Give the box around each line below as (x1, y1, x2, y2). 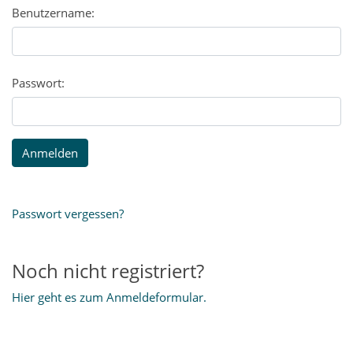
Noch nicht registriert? (12, 258, 204, 284)
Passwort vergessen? (12, 206, 124, 222)
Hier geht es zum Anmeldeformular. (12, 289, 206, 306)
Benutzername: (12, 5, 95, 21)
